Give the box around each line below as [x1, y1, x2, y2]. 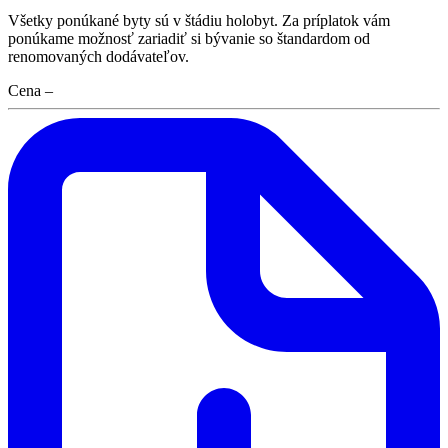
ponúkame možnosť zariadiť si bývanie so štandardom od [8, 30, 370, 48]
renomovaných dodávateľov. [8, 48, 189, 66]
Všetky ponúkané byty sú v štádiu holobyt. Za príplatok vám [8, 12, 390, 30]
